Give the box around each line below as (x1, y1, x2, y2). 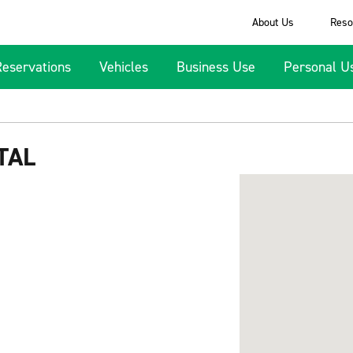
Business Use (176, 58, 255, 76)
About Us (251, 15, 294, 30)
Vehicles (99, 58, 148, 76)
